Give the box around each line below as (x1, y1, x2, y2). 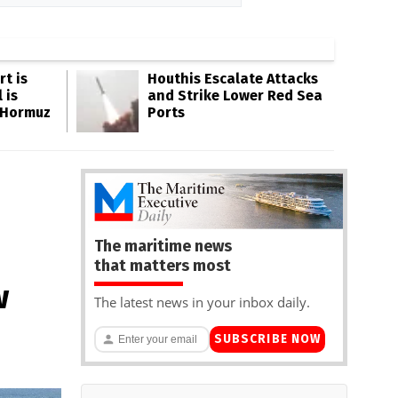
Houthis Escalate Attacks (147, 70, 318, 87)
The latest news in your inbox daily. (94, 292, 310, 311)
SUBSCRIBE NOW (213, 331, 322, 347)
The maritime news (94, 235, 232, 256)
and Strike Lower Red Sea (147, 87, 322, 104)
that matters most (94, 255, 231, 275)
